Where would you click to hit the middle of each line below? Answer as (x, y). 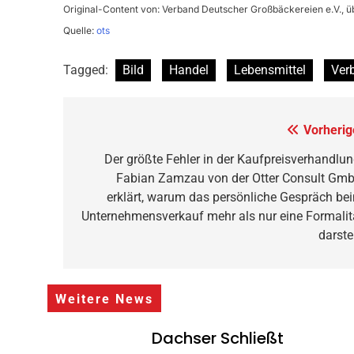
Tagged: (87, 70)
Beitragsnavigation (177, 134)
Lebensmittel (269, 70)
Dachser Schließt (218, 339)
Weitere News (104, 300)
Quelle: (79, 31)
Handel (188, 70)
